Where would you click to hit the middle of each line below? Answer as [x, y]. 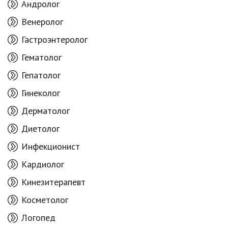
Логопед [38, 217]
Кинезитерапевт [53, 182]
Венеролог [42, 21]
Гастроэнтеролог [54, 39]
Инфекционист [51, 146]
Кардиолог [43, 164]
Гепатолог [41, 75]
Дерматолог [46, 110]
